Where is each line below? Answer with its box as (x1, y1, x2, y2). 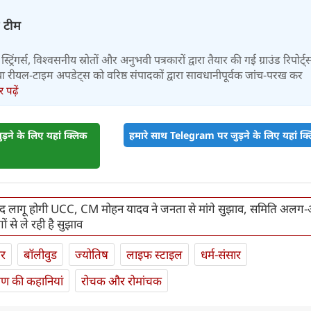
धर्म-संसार (201, 246, 241, 263)
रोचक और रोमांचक (81, 273, 162, 289)
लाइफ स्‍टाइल (126, 246, 183, 263)
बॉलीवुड (24, 246, 57, 263)
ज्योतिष (75, 246, 108, 263)
